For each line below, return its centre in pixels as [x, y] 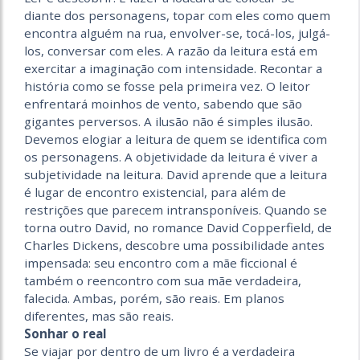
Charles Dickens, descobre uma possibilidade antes [174, 245]
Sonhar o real [65, 334]
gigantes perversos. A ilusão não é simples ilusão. [168, 122]
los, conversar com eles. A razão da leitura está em [171, 51]
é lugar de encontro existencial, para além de [155, 192]
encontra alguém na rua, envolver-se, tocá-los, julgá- [177, 33]
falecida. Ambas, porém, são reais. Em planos [154, 299]
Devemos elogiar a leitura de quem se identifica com [176, 139]
